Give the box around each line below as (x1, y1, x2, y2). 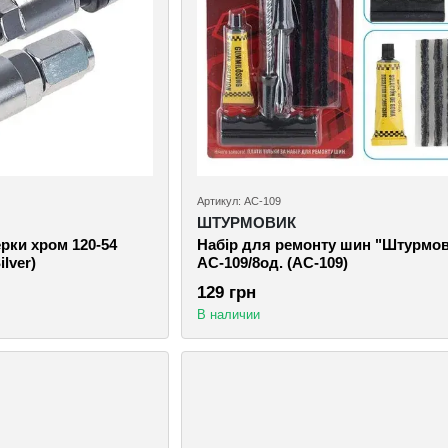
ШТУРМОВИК (196, 213, 296, 231)
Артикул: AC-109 (196, 194, 281, 207)
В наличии (196, 306, 260, 322)
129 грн (196, 282, 256, 302)
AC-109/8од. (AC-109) (196, 253, 348, 271)
